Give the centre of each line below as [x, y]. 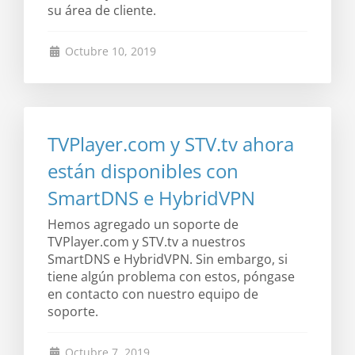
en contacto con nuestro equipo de [153, 294]
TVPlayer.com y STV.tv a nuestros [147, 242]
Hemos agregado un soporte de [143, 224]
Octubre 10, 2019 [109, 51]
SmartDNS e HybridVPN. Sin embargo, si [168, 259]
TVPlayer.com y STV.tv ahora [171, 144]
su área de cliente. [102, 10]
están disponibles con [143, 171]
